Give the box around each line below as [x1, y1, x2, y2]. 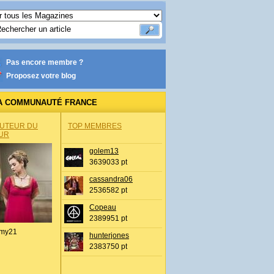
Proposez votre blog [6, 72, 76, 80]
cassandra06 [89, 175, 133, 183]
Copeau [89, 203, 116, 212]
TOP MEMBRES [68, 122, 122, 130]
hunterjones [89, 231, 129, 240]
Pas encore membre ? [6, 58, 83, 67]
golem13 [89, 147, 119, 155]
